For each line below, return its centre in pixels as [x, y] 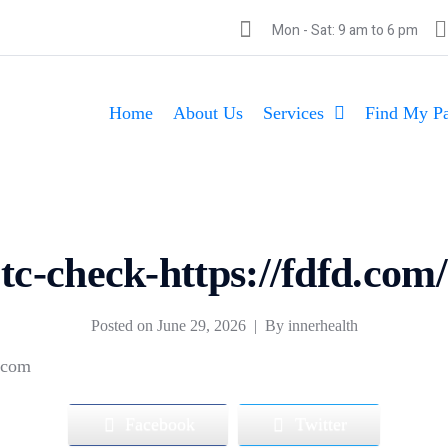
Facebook [160, 424]
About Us [207, 113]
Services [293, 113]
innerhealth [322, 325]
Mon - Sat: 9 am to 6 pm [344, 30]
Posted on [123, 325]
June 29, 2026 [201, 325]
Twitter [320, 424]
